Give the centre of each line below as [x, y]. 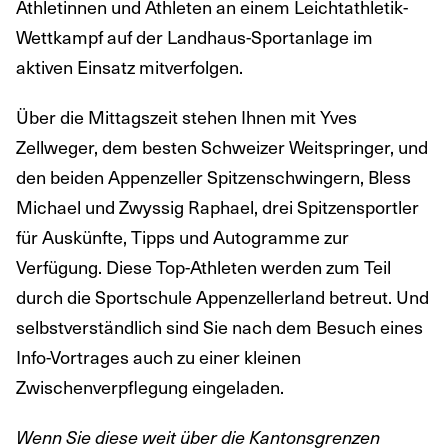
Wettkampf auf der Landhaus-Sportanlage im [194, 37]
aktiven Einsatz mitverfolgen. [129, 67]
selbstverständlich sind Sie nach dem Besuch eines [219, 327]
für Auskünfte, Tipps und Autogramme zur [182, 237]
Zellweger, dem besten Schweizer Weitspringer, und [222, 147]
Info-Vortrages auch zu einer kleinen [158, 357]
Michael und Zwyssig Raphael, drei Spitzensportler [217, 207]
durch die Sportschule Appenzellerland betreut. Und [222, 297]
